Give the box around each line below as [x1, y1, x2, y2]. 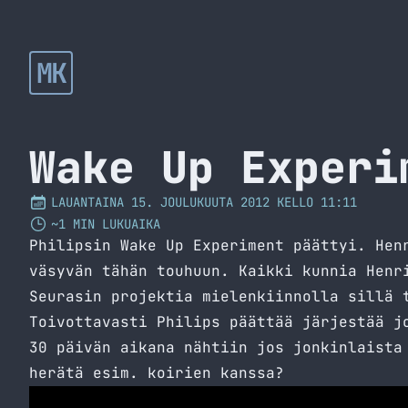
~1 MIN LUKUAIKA [51, 216, 160, 232]
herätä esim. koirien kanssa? [29, 363, 284, 382]
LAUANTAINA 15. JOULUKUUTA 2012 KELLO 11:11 [51, 194, 357, 210]
